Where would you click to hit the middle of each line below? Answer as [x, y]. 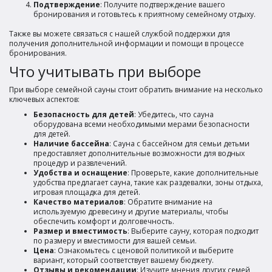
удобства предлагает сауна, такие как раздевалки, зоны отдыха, [148, 182]
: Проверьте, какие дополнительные [193, 172]
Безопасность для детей [84, 114]
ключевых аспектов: [44, 99]
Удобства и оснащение [80, 172]
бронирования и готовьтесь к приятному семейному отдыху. [144, 14]
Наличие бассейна [71, 143]
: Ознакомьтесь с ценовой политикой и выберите [144, 250]
